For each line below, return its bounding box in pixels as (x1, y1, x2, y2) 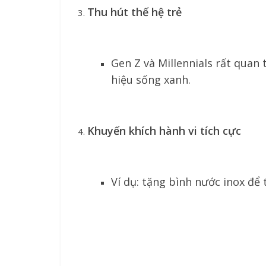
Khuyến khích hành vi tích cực (87, 123, 241, 138)
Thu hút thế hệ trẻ (87, 5, 182, 19)
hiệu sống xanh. (111, 72, 191, 87)
